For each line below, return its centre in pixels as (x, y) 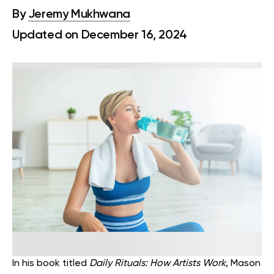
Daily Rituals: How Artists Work (157, 264)
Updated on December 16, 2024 (100, 35)
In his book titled (51, 264)
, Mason (243, 264)
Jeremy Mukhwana (79, 15)
